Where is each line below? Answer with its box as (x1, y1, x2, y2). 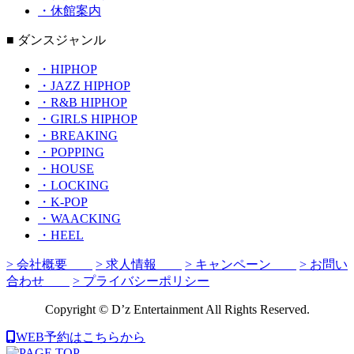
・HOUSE (38, 161, 94, 175)
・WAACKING (38, 211, 121, 225)
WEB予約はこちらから (16, 330, 145, 344)
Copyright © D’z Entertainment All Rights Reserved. (44, 302, 310, 316)
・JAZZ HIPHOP (38, 78, 130, 92)
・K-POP (38, 194, 88, 209)
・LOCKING (38, 178, 109, 192)
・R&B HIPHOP (38, 95, 127, 109)
